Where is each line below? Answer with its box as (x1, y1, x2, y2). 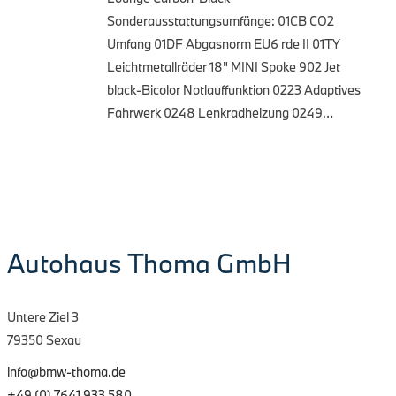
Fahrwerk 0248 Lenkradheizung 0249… (107, 103, 333, 121)
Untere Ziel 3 (7, 308, 79, 325)
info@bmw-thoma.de (7, 363, 126, 380)
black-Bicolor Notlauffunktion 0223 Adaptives (107, 80, 361, 98)
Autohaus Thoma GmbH (7, 246, 292, 280)
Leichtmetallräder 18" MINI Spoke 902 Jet (107, 57, 340, 75)
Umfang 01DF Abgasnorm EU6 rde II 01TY (107, 34, 340, 52)
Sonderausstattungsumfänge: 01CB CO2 (107, 11, 334, 29)
